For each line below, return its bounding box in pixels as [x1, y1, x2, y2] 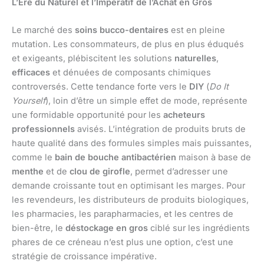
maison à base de [176, 152, 251, 163]
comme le [12, 152, 55, 163]
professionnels [12, 124, 75, 135]
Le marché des [12, 25, 75, 36]
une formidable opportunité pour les [12, 110, 163, 121]
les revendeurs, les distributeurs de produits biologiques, [12, 194, 249, 206]
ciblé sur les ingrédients [148, 223, 250, 234]
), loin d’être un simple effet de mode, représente [45, 95, 247, 107]
